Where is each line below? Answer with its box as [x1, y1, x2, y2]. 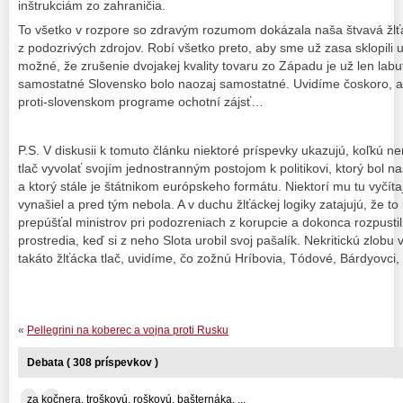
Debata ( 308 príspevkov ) [27, 355, 158, 369]
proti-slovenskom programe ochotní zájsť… [18, 94, 264, 110]
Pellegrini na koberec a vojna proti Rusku [27, 323, 228, 336]
